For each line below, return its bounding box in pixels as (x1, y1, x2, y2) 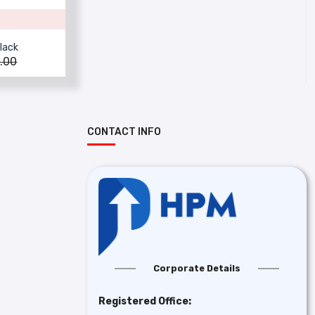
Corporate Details (151, 262, 243, 274)
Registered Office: (98, 295, 191, 307)
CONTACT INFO (87, 125, 161, 138)
